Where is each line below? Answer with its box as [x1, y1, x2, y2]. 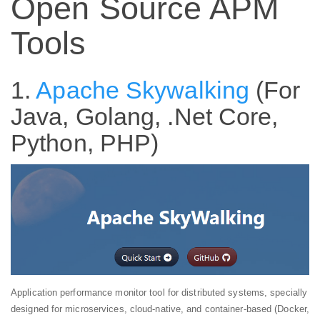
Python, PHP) [11, 129, 159, 156]
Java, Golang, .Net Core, [11, 102, 279, 130]
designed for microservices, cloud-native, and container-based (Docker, [11, 304, 310, 315]
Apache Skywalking [36, 76, 250, 104]
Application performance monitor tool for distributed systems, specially [11, 287, 308, 299]
